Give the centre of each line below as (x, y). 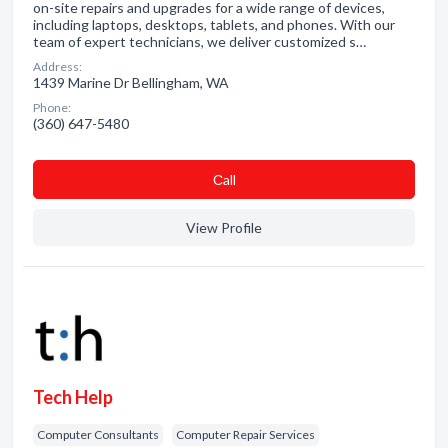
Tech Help (73, 397)
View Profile (224, 227)
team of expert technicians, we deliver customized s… (199, 41)
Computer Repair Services (245, 434)
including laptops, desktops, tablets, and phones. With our (214, 24)
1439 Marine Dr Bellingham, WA (131, 82)
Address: (57, 66)
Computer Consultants (98, 434)
